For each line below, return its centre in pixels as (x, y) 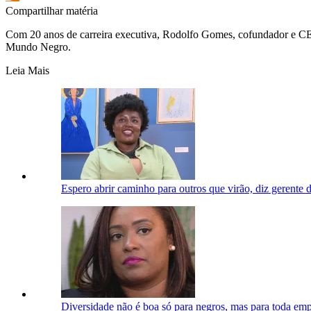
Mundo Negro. (38, 47)
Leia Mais (27, 70)
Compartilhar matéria (52, 10)
